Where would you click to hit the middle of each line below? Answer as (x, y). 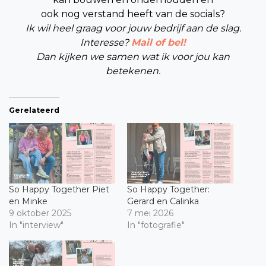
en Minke (28, 201)
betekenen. (133, 71)
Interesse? (106, 42)
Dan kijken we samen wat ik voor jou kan (133, 56)
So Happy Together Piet (59, 189)
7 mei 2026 (150, 213)
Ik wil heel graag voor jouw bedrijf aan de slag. (133, 28)
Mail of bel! (159, 42)
